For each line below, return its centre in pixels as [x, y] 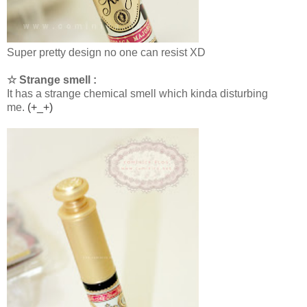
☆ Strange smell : [52, 80]
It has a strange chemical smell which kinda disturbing [137, 94]
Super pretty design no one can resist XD [106, 53]
